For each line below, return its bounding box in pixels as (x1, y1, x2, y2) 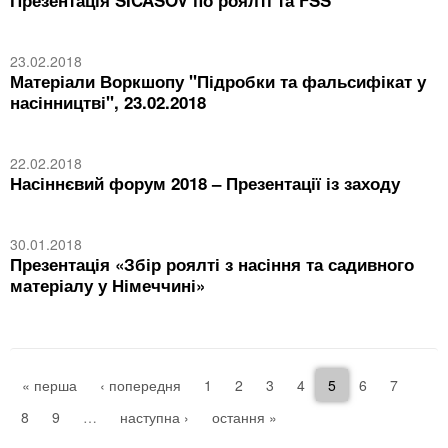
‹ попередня (100, 375, 181, 395)
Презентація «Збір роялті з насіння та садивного (10, 252, 414, 276)
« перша (22, 375, 77, 395)
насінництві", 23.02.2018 (10, 90, 206, 114)
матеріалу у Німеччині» (10, 273, 205, 297)
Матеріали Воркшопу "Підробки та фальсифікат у (10, 69, 426, 93)
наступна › (120, 407, 189, 427)
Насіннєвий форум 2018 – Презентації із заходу (10, 171, 400, 195)
